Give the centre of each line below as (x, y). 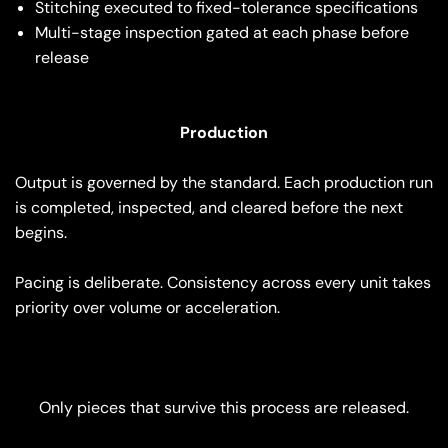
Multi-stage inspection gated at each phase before (222, 33)
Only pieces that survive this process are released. (224, 408)
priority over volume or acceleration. (147, 308)
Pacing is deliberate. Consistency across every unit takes (223, 283)
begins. (41, 233)
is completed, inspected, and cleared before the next (209, 208)
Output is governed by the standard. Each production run (224, 183)
